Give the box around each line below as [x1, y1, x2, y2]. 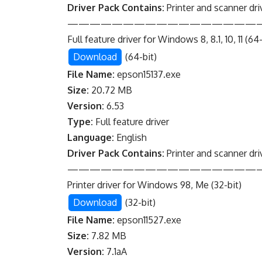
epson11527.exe [115, 214, 182, 226]
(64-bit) [123, 51, 157, 63]
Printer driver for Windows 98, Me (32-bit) [67, 179, 242, 191]
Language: [67, 132, 115, 144]
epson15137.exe [115, 68, 181, 81]
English [114, 132, 147, 144]
